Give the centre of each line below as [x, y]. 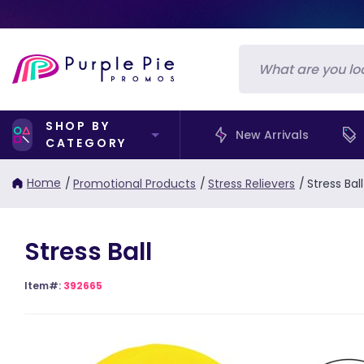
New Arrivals [273, 134]
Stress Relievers [251, 183]
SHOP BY [78, 126]
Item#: [44, 286]
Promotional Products [134, 183]
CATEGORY [86, 143]
